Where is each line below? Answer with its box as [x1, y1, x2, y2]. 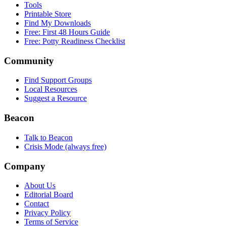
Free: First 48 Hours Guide [24, 27, 110, 36]
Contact [24, 199, 49, 208]
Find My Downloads [24, 18, 91, 27]
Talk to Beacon [24, 133, 73, 142]
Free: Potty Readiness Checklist [24, 36, 125, 45]
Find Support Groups [24, 76, 92, 85]
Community [4, 55, 54, 66]
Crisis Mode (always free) [24, 142, 106, 151]
